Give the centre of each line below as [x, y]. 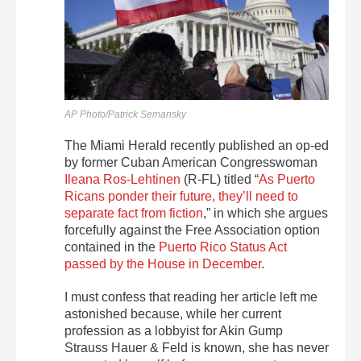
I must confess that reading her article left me [191, 297]
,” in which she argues [266, 213]
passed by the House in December [163, 263]
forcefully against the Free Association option [192, 230]
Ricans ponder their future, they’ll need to [181, 196]
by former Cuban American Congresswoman [191, 162]
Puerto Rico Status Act [223, 247]
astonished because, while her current [173, 313]
